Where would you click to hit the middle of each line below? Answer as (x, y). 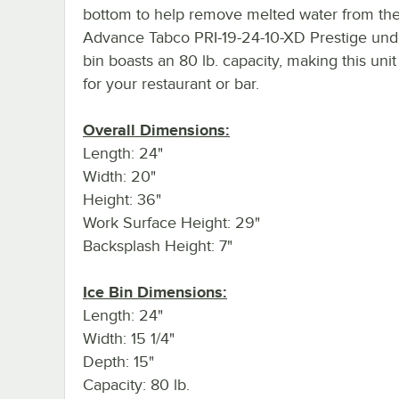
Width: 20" (119, 176)
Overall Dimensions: (156, 130)
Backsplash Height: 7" (158, 245)
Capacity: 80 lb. (136, 384)
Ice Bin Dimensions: (155, 292)
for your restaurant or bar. (171, 83)
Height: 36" (122, 199)
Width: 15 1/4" (129, 338)
